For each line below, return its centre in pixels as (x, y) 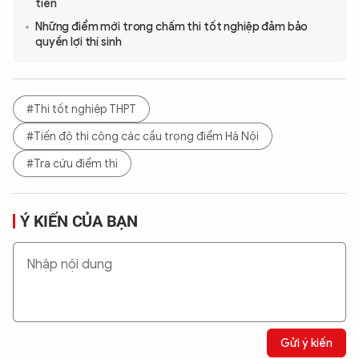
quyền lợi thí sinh (79, 42)
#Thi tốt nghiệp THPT (81, 109)
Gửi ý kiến (307, 343)
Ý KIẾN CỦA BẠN (79, 222)
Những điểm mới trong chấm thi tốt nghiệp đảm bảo (172, 27)
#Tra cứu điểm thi (72, 163)
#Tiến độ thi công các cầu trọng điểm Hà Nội (143, 136)
